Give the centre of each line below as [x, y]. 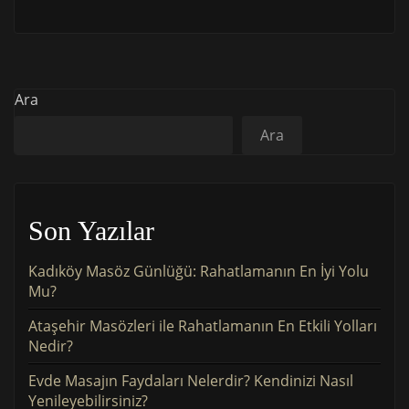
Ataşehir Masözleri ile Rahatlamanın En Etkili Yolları [203, 325]
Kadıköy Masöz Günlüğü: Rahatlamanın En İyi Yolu [199, 271]
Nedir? [51, 346]
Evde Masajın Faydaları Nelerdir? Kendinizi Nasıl [191, 380]
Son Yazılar [91, 230]
